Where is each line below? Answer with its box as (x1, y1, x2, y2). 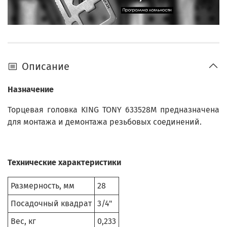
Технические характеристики (8, 157, 121, 167)
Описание (22, 60, 69, 72)
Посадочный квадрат (11, 198, 92, 208)
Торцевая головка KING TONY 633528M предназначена (8, 104, 219, 115)
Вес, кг (11, 216, 36, 226)
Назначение (8, 84, 54, 94)
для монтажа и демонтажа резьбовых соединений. (8, 117, 202, 127)
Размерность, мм (11, 180, 74, 191)
